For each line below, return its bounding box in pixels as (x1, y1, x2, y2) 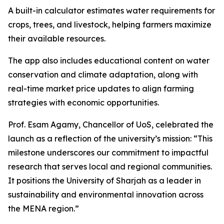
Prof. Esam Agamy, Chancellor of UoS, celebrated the (8, 119, 213, 130)
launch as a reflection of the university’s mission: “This (8, 133, 212, 144)
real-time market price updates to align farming (8, 83, 194, 94)
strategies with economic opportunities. (8, 97, 159, 108)
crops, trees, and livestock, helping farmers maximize (8, 19, 211, 30)
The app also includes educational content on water (8, 55, 209, 66)
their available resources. (8, 33, 105, 44)
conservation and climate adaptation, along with (8, 69, 198, 80)
